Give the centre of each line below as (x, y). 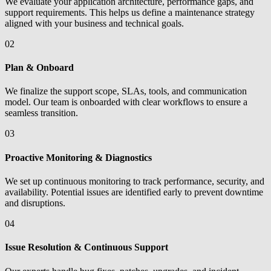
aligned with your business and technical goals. (94, 23)
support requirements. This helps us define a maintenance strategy (130, 12)
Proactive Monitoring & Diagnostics (78, 157)
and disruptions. (35, 203)
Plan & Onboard (39, 68)
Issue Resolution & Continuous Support (87, 247)
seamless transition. (41, 113)
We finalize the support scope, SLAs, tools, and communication (126, 91)
